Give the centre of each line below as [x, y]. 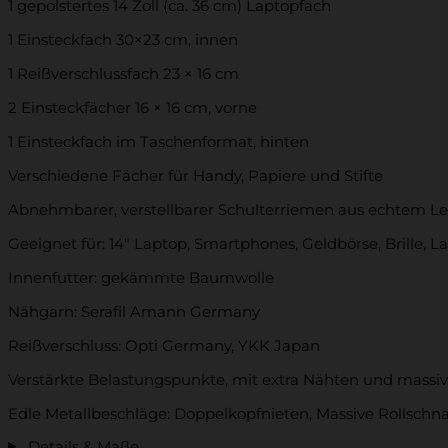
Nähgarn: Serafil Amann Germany [134, 312]
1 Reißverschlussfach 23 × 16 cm [123, 73]
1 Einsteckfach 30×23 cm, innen [123, 39]
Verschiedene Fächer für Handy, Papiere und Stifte [195, 175]
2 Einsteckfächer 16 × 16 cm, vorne [132, 107]
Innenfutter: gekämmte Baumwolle [141, 277]
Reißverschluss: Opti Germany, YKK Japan [164, 346]
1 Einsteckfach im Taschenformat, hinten [158, 141]
